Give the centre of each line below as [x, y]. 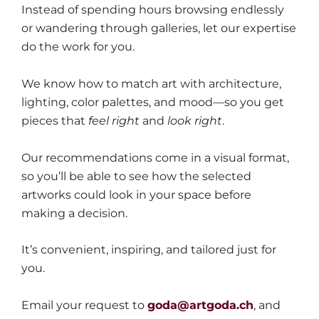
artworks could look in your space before [136, 194]
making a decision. [74, 213]
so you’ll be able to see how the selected [136, 176]
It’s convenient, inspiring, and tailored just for [149, 250]
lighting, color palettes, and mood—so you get [153, 102]
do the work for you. [78, 47]
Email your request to [84, 305]
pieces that [55, 120]
